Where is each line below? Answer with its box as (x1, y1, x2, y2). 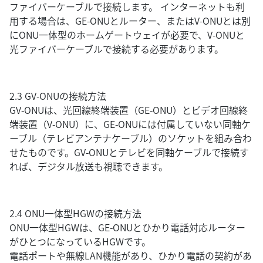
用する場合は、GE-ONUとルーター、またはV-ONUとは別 (9, 14, 251, 28)
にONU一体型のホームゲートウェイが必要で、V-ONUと (9, 28, 245, 42)
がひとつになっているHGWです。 (9, 234, 151, 248)
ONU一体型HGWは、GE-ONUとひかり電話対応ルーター (9, 220, 245, 234)
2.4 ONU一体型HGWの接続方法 (9, 206, 141, 220)
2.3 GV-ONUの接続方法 (9, 89, 106, 103)
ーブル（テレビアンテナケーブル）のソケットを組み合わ (9, 131, 252, 145)
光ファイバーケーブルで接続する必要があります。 (9, 42, 224, 56)
